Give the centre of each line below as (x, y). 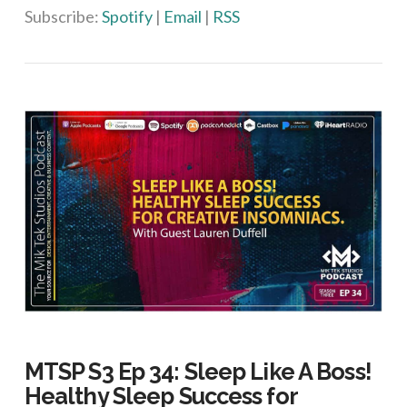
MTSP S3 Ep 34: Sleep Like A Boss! (198, 371)
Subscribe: (63, 16)
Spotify (127, 16)
